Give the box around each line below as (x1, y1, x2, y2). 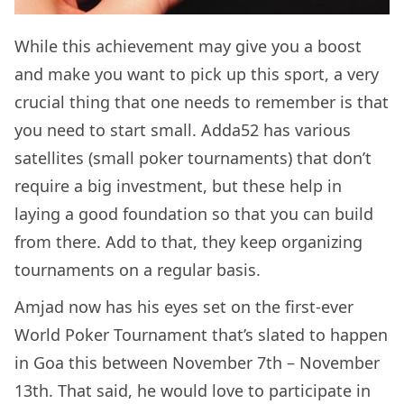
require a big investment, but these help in (14, 174, 342, 197)
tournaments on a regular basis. (14, 258, 265, 280)
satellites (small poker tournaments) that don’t (14, 146, 372, 169)
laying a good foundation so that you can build (14, 202, 373, 225)
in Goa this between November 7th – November (14, 351, 380, 373)
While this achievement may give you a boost (14, 34, 362, 57)
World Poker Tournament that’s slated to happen (14, 323, 388, 345)
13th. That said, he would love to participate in (14, 379, 371, 401)
